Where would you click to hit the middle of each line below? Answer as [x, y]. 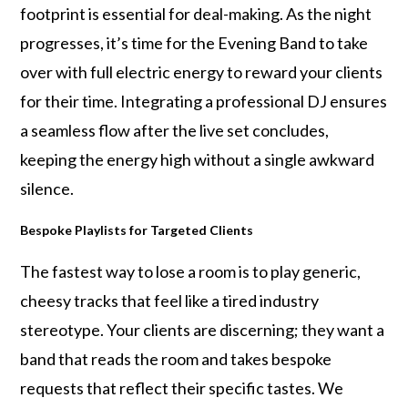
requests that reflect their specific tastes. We [182, 388]
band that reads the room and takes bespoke [176, 359]
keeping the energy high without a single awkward [198, 159]
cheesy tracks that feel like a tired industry [170, 301]
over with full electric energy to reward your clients [202, 72]
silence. [47, 189]
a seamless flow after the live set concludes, [175, 130]
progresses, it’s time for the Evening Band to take [194, 43]
